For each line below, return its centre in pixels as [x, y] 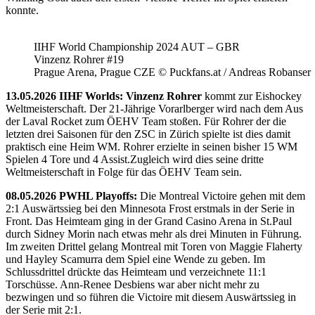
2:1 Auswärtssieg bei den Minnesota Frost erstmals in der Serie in [150, 209]
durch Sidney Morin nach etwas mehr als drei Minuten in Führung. [154, 234]
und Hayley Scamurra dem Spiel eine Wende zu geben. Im [135, 259]
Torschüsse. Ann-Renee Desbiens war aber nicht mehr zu [133, 285]
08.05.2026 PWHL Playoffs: [71, 196]
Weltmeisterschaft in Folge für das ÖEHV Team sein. [124, 172]
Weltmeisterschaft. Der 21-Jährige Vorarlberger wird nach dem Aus [154, 109]
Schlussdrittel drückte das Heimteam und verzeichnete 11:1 [136, 272]
